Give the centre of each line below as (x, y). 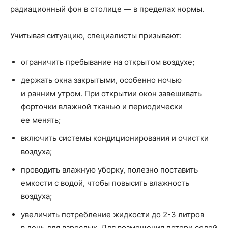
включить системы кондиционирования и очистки (115, 138)
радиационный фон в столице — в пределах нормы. (107, 9)
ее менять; (41, 120)
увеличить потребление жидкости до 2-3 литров (112, 214)
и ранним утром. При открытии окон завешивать (111, 93)
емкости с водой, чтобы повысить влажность (105, 183)
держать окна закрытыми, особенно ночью (101, 80)
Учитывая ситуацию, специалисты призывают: (96, 35)
